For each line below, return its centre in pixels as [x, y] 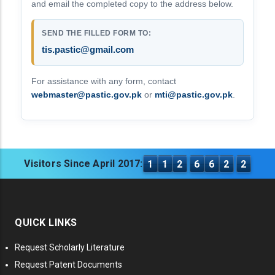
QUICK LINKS [46, 223]
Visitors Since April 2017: [83, 164]
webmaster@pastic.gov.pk [87, 95]
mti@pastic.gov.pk [194, 95]
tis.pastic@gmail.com [88, 49]
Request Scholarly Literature [70, 248]
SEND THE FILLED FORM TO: [96, 33]
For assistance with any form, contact [104, 81]
